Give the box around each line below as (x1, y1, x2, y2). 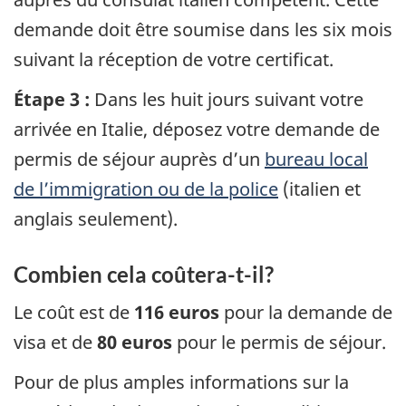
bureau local (265, 147, 368, 172)
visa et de (14, 329, 97, 354)
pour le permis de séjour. (172, 329, 386, 354)
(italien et (278, 177, 361, 202)
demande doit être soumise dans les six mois (14, 16, 392, 42)
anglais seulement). (14, 207, 178, 232)
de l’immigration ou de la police (14, 177, 278, 202)
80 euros (97, 329, 172, 354)
